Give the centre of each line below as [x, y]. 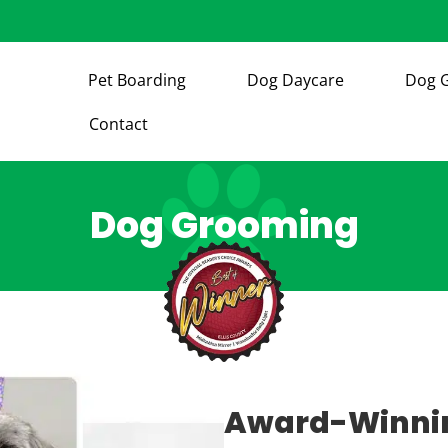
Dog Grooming [224, 226]
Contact [119, 123]
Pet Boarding [137, 79]
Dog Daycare [296, 79]
